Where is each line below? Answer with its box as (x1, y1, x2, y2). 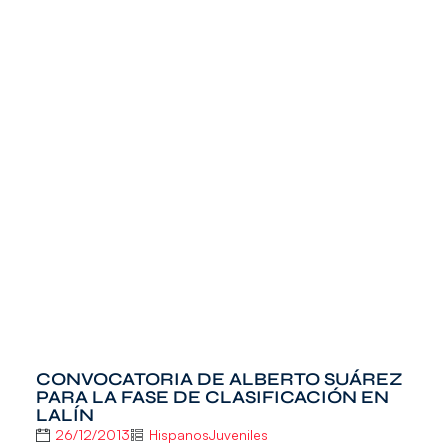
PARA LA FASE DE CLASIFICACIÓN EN (35, 386, 389, 409)
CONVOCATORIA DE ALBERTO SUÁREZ (35, 368, 403, 391)
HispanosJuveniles (148, 426, 268, 444)
